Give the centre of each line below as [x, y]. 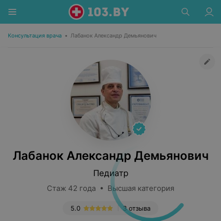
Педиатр [110, 173]
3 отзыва [137, 208]
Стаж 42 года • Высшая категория [110, 188]
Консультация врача [35, 36]
